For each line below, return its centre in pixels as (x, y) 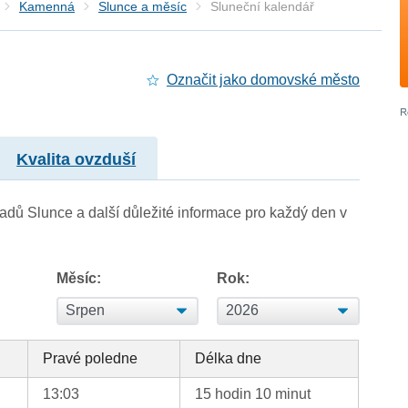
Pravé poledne (91, 358)
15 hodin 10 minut (253, 393)
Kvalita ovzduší (76, 159)
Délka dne (229, 358)
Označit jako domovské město (263, 80)
